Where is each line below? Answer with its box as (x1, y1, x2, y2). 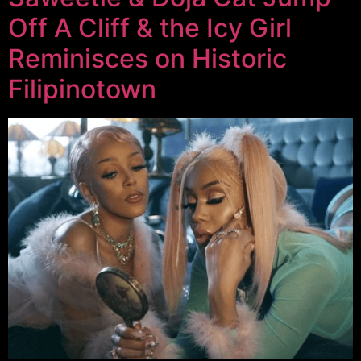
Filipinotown (8, 73, 156, 106)
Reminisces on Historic (8, 43, 287, 75)
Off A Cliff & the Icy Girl (8, 12, 292, 44)
